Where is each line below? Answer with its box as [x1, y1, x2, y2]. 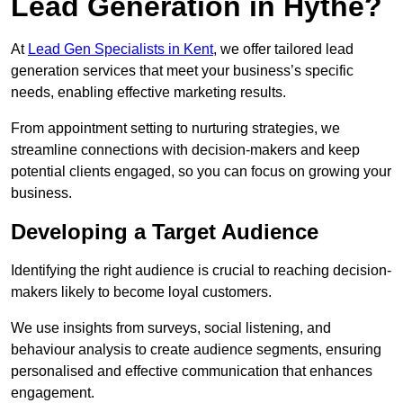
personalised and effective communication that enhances [11, 363, 372, 380]
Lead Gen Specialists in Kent [28, 41, 213, 58]
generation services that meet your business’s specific [11, 63, 354, 79]
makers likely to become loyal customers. [11, 284, 272, 300]
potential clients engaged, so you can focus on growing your [11, 164, 391, 180]
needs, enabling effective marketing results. [11, 85, 286, 101]
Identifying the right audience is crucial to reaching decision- [11, 263, 391, 279]
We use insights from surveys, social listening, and [11, 320, 331, 336]
